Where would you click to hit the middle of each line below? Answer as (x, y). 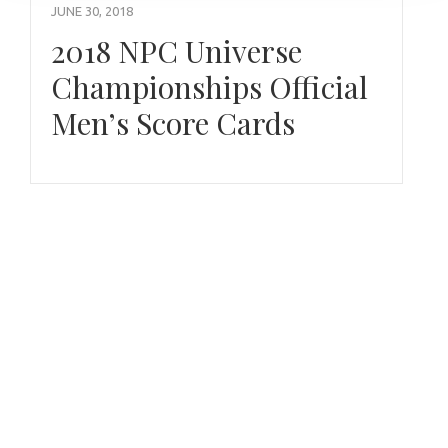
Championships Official (209, 86)
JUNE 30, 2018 (92, 10)
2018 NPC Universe (176, 50)
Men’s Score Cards (173, 122)
